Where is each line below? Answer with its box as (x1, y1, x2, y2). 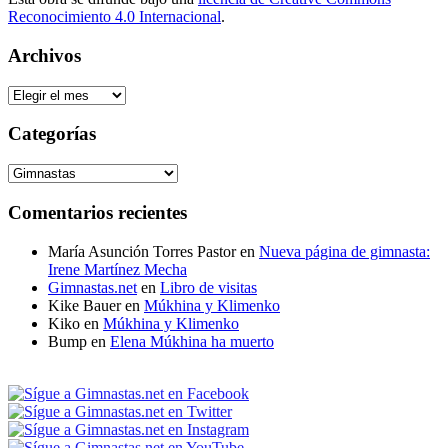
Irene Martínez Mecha (48, 260, 187, 278)
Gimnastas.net (48, 278, 137, 296)
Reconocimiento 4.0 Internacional (8, 8, 221, 26)
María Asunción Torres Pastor (48, 242, 236, 260)
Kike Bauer (48, 296, 121, 314)
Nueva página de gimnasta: (259, 242, 430, 260)
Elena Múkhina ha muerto (110, 332, 274, 350)
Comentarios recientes (8, 201, 187, 223)
